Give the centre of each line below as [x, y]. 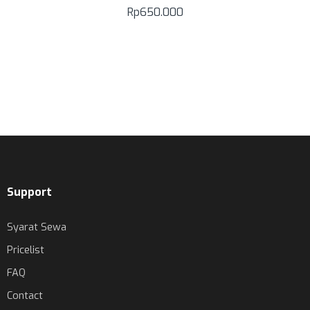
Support [29, 192]
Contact [25, 295]
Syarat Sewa [37, 227]
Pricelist [26, 249]
